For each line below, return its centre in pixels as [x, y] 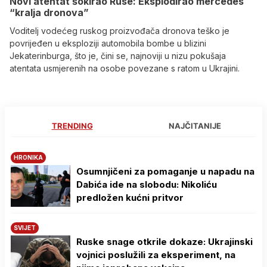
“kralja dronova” [49, 13]
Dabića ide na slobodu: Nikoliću [147, 185]
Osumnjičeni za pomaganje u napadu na [165, 172]
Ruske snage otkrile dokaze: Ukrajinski [164, 242]
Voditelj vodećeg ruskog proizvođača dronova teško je [119, 31]
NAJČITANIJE [195, 126]
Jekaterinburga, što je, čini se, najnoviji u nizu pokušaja [118, 56]
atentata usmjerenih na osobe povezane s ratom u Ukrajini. [125, 69]
